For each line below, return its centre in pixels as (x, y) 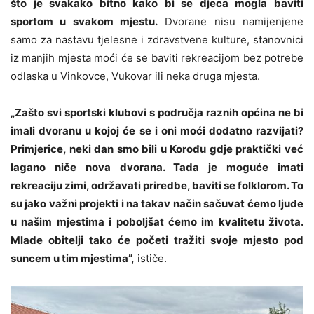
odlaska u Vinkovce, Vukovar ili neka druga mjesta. (135, 76)
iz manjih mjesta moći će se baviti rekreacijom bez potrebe (157, 57)
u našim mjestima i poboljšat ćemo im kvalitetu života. (157, 221)
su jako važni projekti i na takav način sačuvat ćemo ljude (157, 203)
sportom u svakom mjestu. (84, 21)
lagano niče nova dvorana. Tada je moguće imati (157, 167)
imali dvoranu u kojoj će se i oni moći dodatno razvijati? (157, 130)
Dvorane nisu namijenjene (231, 21)
